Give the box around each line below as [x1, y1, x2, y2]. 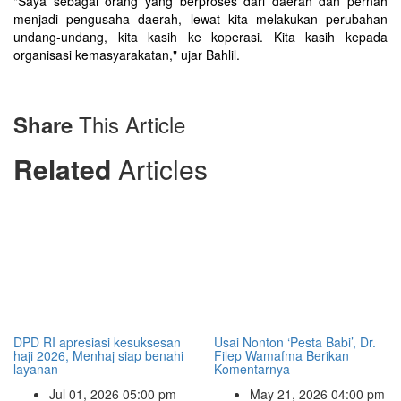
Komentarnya [214, 360, 290, 379]
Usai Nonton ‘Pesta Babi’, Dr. [214, 333, 376, 352]
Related [13, 149, 118, 189]
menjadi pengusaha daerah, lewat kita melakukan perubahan [13, 10, 388, 29]
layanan [13, 360, 58, 379]
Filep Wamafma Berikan [214, 346, 349, 365]
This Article [73, 108, 185, 141]
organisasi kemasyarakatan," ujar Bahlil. [13, 46, 240, 64]
